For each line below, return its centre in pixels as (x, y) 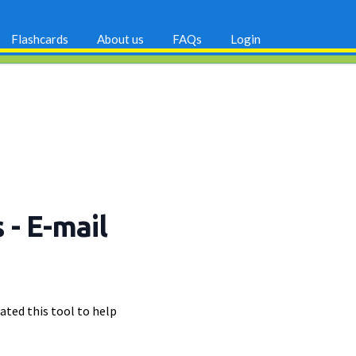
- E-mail (59, 226)
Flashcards (40, 39)
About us (120, 39)
